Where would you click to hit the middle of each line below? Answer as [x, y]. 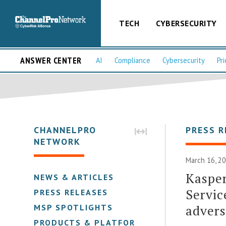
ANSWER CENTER [51, 61]
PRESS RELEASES [71, 192]
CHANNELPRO [65, 130]
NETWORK [58, 141]
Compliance [132, 61]
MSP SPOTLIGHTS [74, 207]
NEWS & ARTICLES [74, 177]
